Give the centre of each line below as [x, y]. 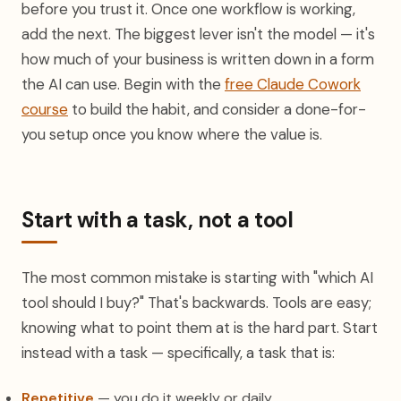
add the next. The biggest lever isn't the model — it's [198, 34]
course [45, 109]
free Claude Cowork [293, 84]
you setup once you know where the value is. [172, 134]
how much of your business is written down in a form [198, 59]
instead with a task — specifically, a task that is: [178, 353]
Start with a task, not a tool [158, 220]
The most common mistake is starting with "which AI [197, 277]
